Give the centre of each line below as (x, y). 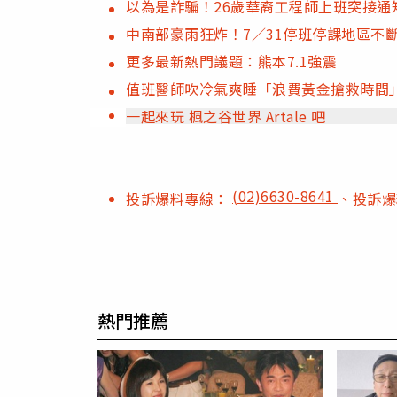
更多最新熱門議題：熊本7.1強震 (231, 61)
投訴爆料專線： (179, 198)
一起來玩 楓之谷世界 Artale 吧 (226, 116)
